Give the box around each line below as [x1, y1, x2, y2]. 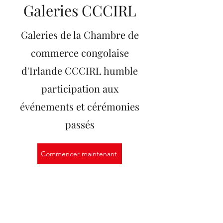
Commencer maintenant [40, 149, 117, 158]
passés [65, 117, 95, 131]
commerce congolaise [30, 45, 129, 59]
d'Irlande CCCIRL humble [21, 63, 138, 77]
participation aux [41, 81, 118, 95]
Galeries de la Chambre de [20, 27, 139, 41]
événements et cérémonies [20, 99, 139, 113]
